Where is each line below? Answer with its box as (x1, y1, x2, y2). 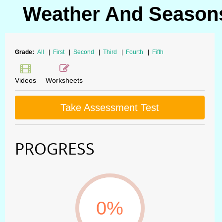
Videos (15, 76, 36, 84)
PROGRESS (15, 138, 95, 159)
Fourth (126, 49, 145, 55)
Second (73, 49, 96, 55)
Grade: (15, 49, 36, 55)
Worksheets (46, 76, 83, 84)
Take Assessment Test (60, 102, 159, 113)
